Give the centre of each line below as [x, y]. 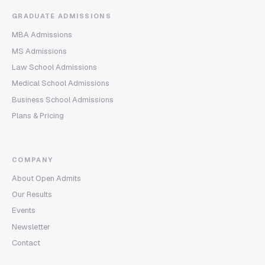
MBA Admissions [42, 35]
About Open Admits [46, 178]
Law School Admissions [54, 67]
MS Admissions [39, 51]
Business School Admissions [63, 99]
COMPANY [33, 159]
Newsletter [31, 227]
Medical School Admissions [61, 83]
